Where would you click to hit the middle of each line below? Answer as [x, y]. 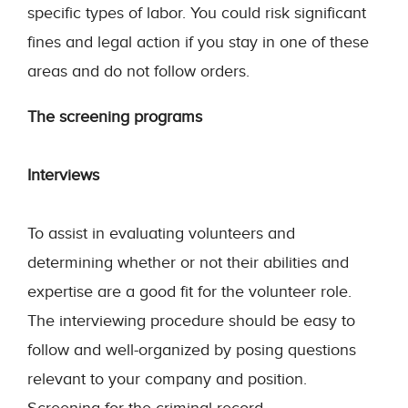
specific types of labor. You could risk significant [197, 13]
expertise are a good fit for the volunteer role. [189, 291]
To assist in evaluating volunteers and [161, 233]
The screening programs [115, 117]
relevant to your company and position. [167, 379]
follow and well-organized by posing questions [192, 350]
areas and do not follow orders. [138, 71]
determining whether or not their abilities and [188, 262]
